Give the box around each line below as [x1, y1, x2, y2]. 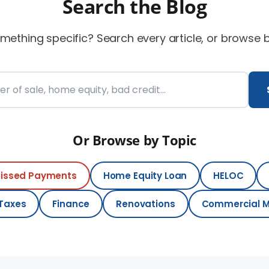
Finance [52, 198, 90, 210]
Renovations [116, 198, 175, 210]
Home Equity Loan [103, 169, 187, 182]
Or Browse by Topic [73, 131, 196, 149]
